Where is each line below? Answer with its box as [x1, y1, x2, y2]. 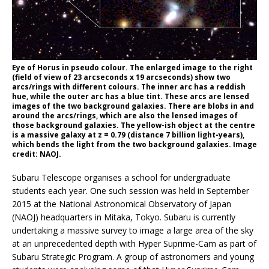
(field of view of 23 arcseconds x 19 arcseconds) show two [12, 71, 231, 82]
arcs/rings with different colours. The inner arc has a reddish [12, 81, 246, 92]
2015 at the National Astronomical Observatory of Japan [12, 198, 231, 210]
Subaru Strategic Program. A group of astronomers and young [12, 250, 254, 262]
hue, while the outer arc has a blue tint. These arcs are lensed [12, 91, 249, 101]
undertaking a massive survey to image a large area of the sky [12, 224, 253, 236]
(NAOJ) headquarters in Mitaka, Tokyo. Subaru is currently [12, 211, 235, 223]
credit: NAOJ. [12, 148, 61, 159]
